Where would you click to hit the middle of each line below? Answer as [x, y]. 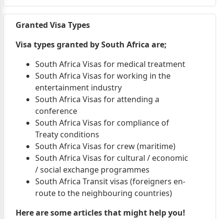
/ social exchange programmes [92, 169]
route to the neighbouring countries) [103, 193]
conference [56, 111]
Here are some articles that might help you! [100, 212]
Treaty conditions [67, 134]
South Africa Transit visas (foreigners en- [110, 181]
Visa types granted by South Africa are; [91, 44]
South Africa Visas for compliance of [102, 122]
